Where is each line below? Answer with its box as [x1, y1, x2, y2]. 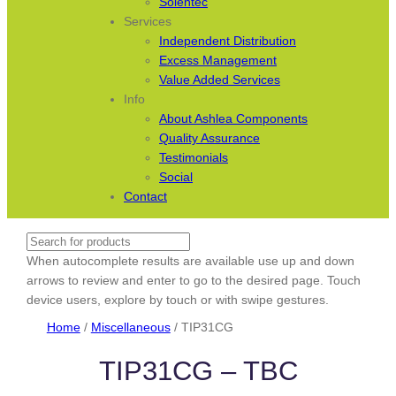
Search [26, 233, 66, 248]
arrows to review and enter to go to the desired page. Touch [27, 272, 362, 287]
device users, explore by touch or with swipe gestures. [27, 292, 330, 307]
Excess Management [159, 52, 277, 67]
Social [159, 169, 193, 184]
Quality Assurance [159, 130, 260, 145]
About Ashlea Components [159, 110, 308, 126]
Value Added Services [159, 72, 280, 87]
